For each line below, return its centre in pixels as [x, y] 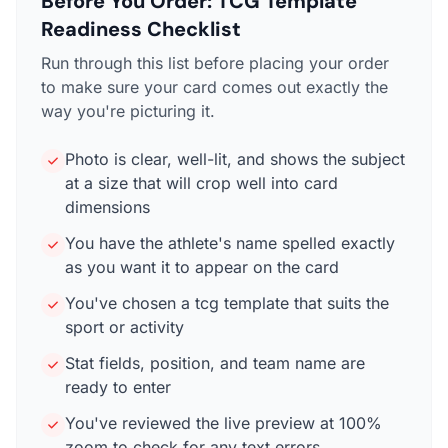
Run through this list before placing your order [215, 63]
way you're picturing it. [128, 111]
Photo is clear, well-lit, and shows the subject [235, 159]
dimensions [107, 207]
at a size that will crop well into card [201, 183]
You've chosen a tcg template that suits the [227, 303]
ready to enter [118, 387]
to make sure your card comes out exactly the [214, 87]
